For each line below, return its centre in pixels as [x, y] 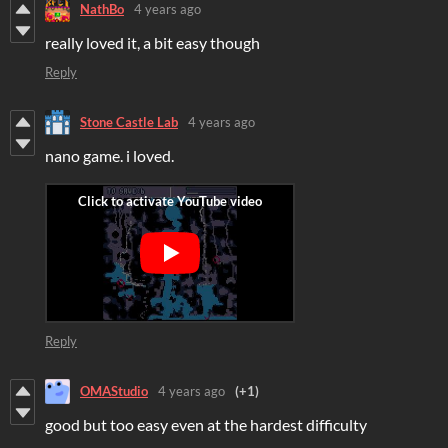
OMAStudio [114, 391]
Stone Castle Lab [129, 122]
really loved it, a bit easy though [152, 42]
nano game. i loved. [109, 155]
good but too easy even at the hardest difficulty [206, 424]
